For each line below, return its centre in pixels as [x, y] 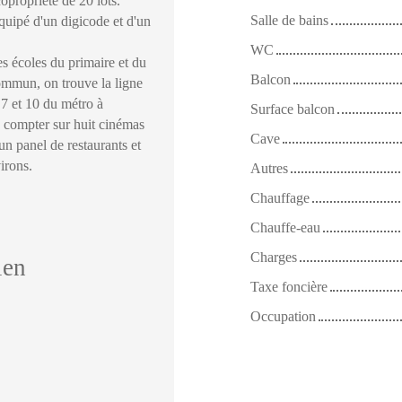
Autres [269, 168]
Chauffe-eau [285, 227]
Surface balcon [293, 109]
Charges [274, 257]
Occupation [283, 316]
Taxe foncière [289, 286]
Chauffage [280, 197]
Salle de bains [289, 20]
